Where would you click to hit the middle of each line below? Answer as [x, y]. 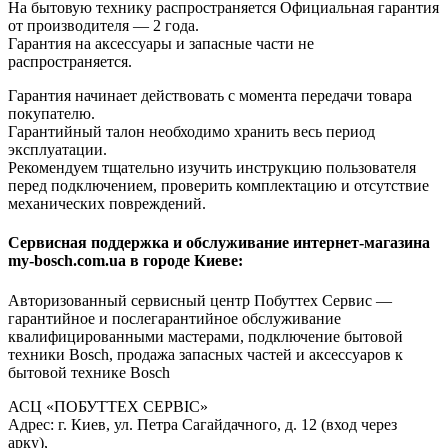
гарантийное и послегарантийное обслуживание [174, 318]
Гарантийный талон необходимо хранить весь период [191, 132]
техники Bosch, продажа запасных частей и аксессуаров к [205, 354]
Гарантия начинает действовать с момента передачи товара [210, 96]
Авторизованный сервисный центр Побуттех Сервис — [200, 300]
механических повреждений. [107, 204]
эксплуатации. [57, 150]
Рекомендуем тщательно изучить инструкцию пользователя [212, 168]
